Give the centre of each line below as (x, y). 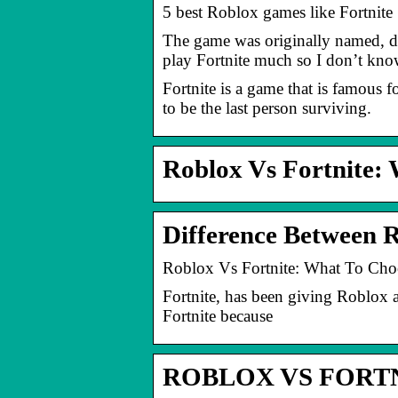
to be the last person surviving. (267, 107)
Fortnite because (218, 315)
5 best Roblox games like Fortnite (278, 12)
